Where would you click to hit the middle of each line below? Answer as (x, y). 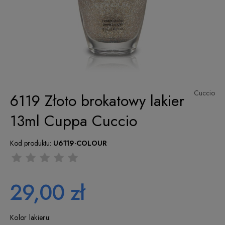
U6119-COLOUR (80, 143)
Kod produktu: (31, 143)
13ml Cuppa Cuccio (74, 121)
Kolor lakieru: (31, 218)
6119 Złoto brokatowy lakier (97, 101)
